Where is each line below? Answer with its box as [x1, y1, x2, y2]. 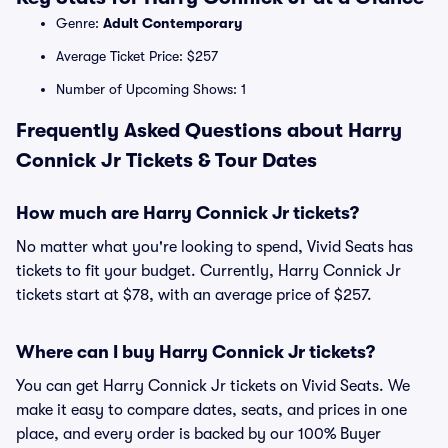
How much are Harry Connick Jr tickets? [16, 203, 359, 223]
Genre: [56, 15, 103, 31]
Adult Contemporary [103, 15, 242, 31]
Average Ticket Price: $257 [56, 48, 218, 64]
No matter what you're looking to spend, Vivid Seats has [16, 238, 413, 256]
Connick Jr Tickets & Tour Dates [16, 149, 317, 172]
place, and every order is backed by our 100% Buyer [16, 425, 381, 443]
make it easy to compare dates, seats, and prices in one [16, 401, 407, 419]
